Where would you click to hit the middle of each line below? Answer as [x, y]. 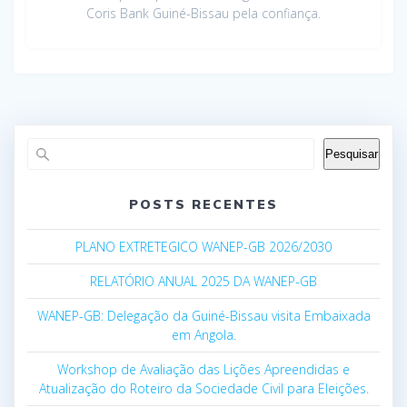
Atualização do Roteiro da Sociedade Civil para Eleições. [203, 388]
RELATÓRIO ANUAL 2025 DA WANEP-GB [203, 281]
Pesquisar [352, 154]
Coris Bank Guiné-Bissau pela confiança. [203, 13]
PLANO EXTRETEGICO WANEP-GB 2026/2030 [203, 246]
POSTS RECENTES [203, 204]
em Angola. [203, 334]
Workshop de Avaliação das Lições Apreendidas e [203, 369]
